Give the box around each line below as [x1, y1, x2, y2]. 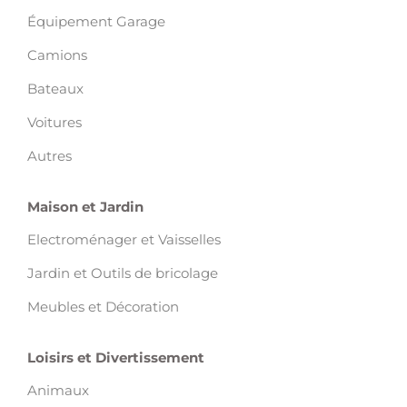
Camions [27, 46, 87, 65]
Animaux [27, 382, 89, 400]
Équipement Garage [27, 13, 165, 31]
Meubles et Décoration [27, 298, 179, 316]
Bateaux [27, 80, 84, 98]
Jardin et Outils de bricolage [27, 264, 218, 283]
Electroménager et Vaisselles [27, 231, 221, 249]
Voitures [27, 114, 82, 132]
